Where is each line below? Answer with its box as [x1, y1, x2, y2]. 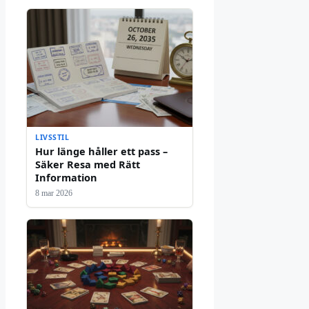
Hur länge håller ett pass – [35, 144, 168, 159]
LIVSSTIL [35, 132, 70, 143]
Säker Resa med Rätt [35, 157, 140, 172]
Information [35, 170, 97, 185]
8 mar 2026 [35, 188, 72, 199]
